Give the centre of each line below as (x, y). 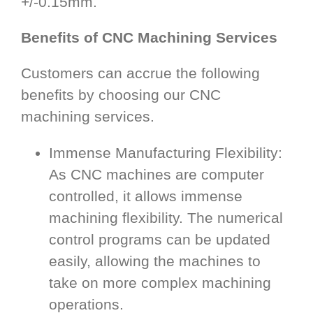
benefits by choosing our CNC (121, 94)
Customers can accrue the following (140, 73)
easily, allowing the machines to (155, 261)
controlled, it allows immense (146, 196)
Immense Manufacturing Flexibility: (166, 152)
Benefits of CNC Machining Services (149, 37)
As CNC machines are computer (156, 174)
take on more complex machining (160, 282)
